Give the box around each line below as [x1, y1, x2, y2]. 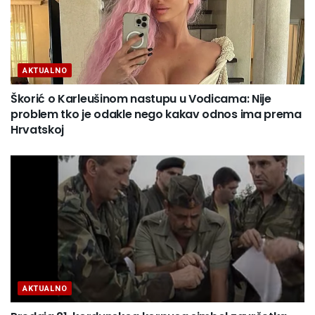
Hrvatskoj [11, 122, 65, 139]
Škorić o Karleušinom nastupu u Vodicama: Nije [11, 91, 271, 108]
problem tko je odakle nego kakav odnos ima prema [11, 106, 302, 123]
